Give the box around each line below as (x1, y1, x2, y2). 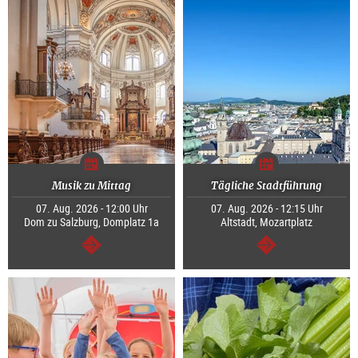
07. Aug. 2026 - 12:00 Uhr (35, 201, 148, 217)
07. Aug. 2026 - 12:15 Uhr (210, 201, 323, 217)
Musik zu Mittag (52, 179, 131, 193)
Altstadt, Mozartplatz (221, 214, 312, 230)
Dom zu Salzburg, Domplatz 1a (24, 214, 159, 230)
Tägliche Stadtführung (211, 179, 322, 193)
